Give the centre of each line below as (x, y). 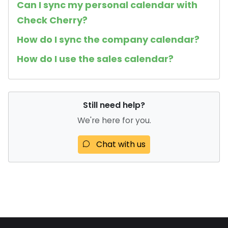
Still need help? (114, 105)
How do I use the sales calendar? (95, 59)
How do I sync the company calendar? (108, 40)
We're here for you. (114, 121)
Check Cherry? (52, 20)
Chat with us (120, 145)
